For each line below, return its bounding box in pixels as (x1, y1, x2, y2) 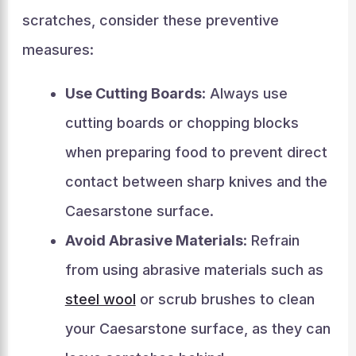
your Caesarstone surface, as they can (64, 319, 331, 337)
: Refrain (242, 231, 300, 249)
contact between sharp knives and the (64, 172, 327, 190)
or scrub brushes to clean (135, 290, 315, 308)
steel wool (64, 290, 136, 308)
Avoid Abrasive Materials (64, 231, 243, 249)
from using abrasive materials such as (64, 261, 323, 278)
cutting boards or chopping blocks (64, 114, 299, 131)
